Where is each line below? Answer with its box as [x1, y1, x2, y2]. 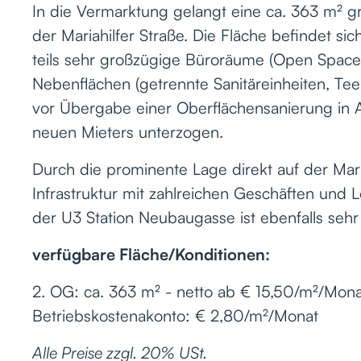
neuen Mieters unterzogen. [32, 121, 228, 142]
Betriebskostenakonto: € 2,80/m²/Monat [32, 305, 318, 326]
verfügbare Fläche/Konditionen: [32, 243, 270, 264]
